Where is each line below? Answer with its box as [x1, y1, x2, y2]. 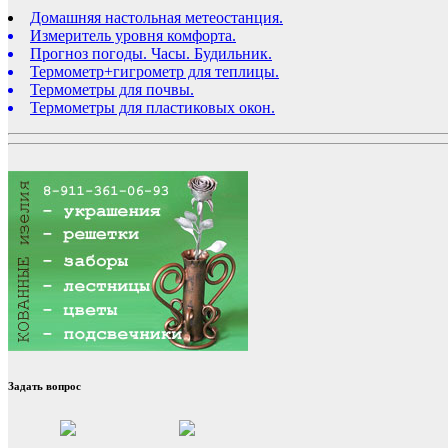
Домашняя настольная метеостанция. [30, 8, 283, 26]
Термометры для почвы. [30, 80, 194, 98]
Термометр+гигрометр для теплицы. [30, 62, 279, 80]
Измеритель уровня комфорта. [30, 26, 236, 44]
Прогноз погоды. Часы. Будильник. [30, 44, 272, 62]
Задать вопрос [8, 379, 81, 392]
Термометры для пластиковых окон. [30, 98, 275, 116]
